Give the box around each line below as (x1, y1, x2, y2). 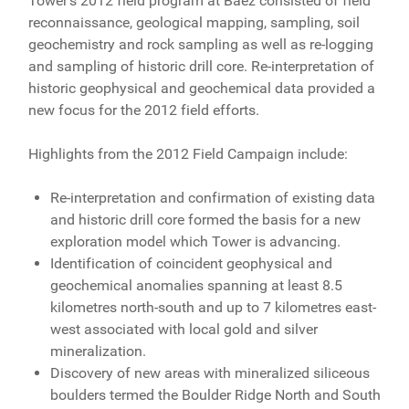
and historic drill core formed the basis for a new (49, 210, 361, 228)
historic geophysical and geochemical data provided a (27, 79, 375, 97)
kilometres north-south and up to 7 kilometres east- (49, 298, 376, 316)
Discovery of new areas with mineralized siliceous (49, 363, 370, 382)
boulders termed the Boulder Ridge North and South (49, 385, 381, 404)
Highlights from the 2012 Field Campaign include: (27, 144, 348, 163)
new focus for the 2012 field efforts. (27, 100, 263, 119)
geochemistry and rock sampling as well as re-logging (27, 35, 373, 53)
